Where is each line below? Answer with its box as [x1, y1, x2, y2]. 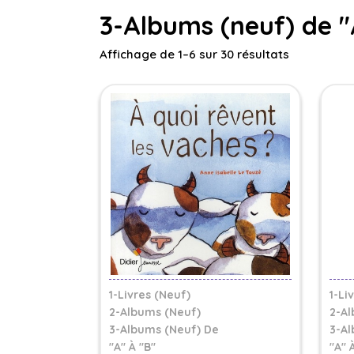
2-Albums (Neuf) [109, 305, 201, 319]
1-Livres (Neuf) [109, 288, 190, 302]
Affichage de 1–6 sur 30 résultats [100, 47, 289, 62]
